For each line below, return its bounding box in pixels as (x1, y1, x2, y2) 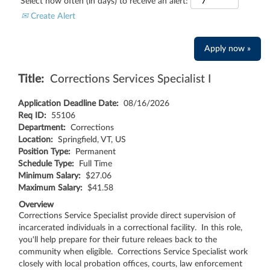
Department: (18, 123, 71, 132)
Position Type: (18, 147, 75, 156)
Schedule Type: (18, 159, 79, 168)
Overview (19, 200, 54, 209)
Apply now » (204, 44, 251, 53)
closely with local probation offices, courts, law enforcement (19, 259, 242, 268)
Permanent (75, 147, 116, 156)
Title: (18, 73, 50, 85)
